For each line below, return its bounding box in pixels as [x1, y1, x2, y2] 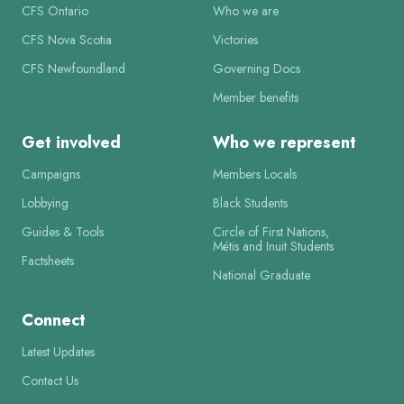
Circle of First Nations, [213, 223, 329, 241]
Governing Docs [213, 60, 300, 78]
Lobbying [22, 194, 69, 212]
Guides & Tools [22, 223, 104, 241]
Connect [22, 308, 86, 332]
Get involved [22, 131, 121, 154]
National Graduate [213, 266, 310, 284]
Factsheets [22, 252, 74, 270]
